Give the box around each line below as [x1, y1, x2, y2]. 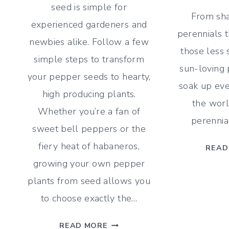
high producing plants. [42, 88, 136, 101]
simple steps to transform [34, 53, 145, 66]
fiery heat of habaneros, [38, 140, 140, 153]
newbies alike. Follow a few [29, 36, 149, 49]
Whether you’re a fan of [38, 105, 141, 118]
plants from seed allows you [28, 175, 151, 188]
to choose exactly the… [40, 192, 138, 205]
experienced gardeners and [31, 18, 147, 31]
